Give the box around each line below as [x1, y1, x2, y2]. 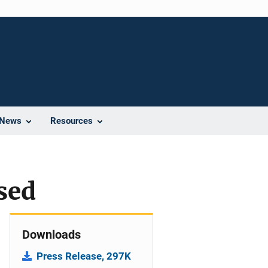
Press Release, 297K [36, 250, 131, 262]
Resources [50, 115, 93, 126]
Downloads [22, 227, 81, 242]
